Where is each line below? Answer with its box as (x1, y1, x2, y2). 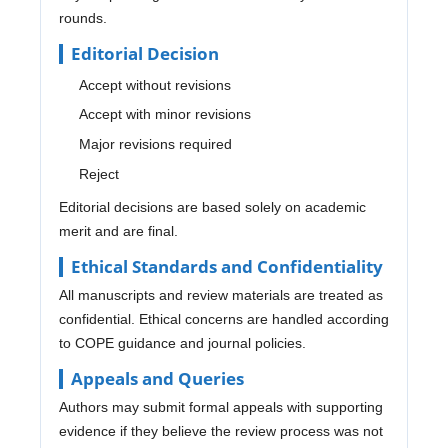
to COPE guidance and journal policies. (58, 335, 306, 352)
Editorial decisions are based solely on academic (58, 199, 366, 216)
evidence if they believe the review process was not (58, 423, 383, 440)
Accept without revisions (78, 76, 231, 93)
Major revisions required (78, 136, 232, 153)
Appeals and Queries (70, 367, 244, 391)
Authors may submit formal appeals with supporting (58, 399, 383, 416)
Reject (78, 166, 119, 183)
